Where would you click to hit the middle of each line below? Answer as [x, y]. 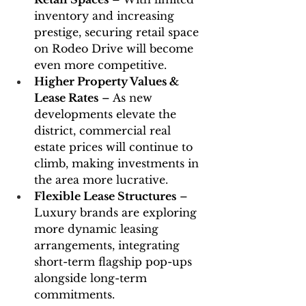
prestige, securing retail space [118, 32]
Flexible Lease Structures [105, 196]
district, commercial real [104, 131]
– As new [127, 98]
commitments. [74, 295]
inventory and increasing [106, 16]
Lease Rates [66, 98]
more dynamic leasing [98, 229]
